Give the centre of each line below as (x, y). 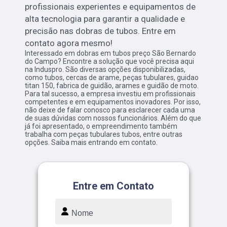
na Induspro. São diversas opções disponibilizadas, (105, 70)
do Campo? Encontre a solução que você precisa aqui (110, 62)
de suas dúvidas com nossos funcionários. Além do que (113, 118)
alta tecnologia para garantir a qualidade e (105, 19)
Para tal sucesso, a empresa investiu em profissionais (110, 94)
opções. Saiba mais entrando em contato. (91, 143)
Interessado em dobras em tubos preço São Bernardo (111, 53)
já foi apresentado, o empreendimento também (101, 126)
